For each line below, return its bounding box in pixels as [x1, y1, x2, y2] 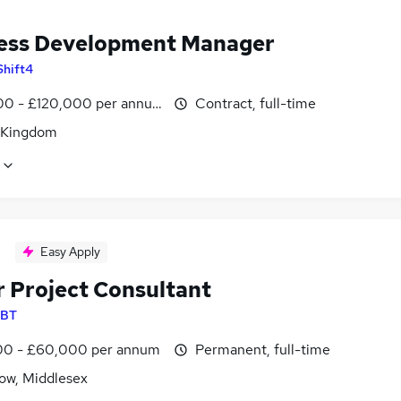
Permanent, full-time [195, 339, 330, 359]
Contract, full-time [195, 93, 316, 113]
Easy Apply [40, 243, 100, 260]
